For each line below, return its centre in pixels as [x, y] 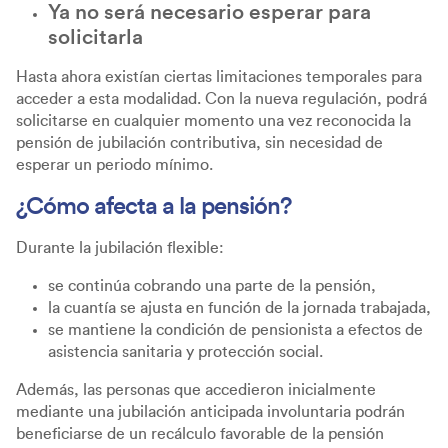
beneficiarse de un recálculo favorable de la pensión [200, 433]
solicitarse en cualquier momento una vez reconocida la [213, 120]
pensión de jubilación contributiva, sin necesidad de [199, 142]
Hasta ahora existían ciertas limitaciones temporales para [219, 76]
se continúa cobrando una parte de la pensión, [214, 285]
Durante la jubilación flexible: [120, 247]
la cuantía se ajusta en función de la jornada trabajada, [239, 307]
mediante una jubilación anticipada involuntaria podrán [210, 411]
